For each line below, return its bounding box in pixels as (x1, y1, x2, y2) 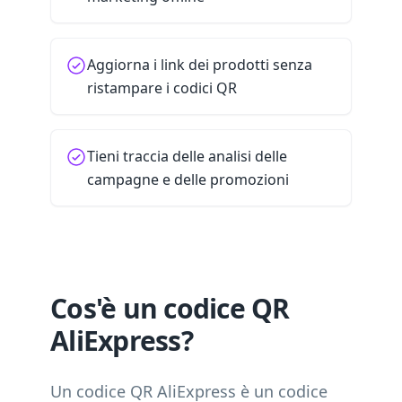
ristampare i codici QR (87, 78, 237, 98)
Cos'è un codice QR (50, 290, 290, 327)
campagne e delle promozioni (87, 170, 289, 189)
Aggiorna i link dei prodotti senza (87, 55, 312, 74)
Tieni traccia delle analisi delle (87, 146, 287, 166)
